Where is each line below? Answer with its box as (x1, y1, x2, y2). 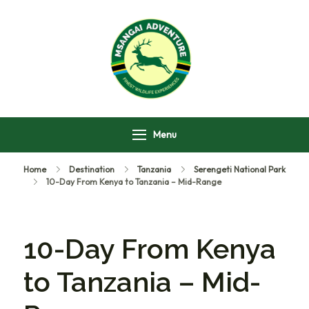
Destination (69, 163, 114, 175)
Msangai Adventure (199, 59, 308, 76)
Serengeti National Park (194, 163, 286, 175)
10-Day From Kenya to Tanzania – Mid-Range (46, 176, 221, 187)
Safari (199, 78, 234, 94)
